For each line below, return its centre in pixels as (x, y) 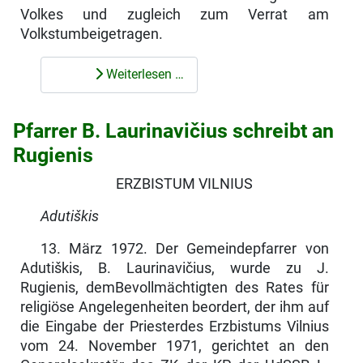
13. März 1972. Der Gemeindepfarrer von (184, 248)
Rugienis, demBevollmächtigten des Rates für (174, 287)
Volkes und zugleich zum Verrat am (174, 14)
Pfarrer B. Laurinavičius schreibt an (173, 130)
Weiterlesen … (143, 75)
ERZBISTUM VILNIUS (185, 184)
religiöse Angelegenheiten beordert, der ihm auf (174, 307)
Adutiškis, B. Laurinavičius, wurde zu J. (174, 268)
